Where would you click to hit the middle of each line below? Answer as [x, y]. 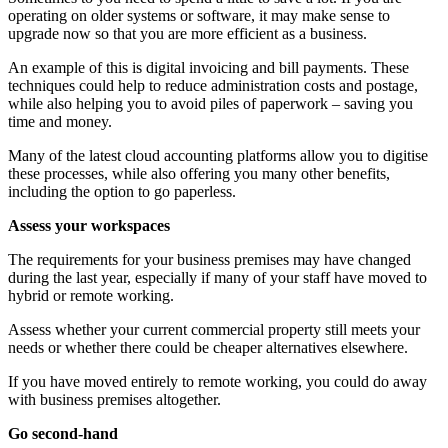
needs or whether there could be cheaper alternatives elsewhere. [208, 347]
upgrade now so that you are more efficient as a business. [187, 33]
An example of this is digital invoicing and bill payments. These [208, 67]
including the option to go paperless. [122, 191]
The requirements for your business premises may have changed [209, 259]
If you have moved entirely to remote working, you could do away [217, 381]
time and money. [60, 121]
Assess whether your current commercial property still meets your [214, 329]
